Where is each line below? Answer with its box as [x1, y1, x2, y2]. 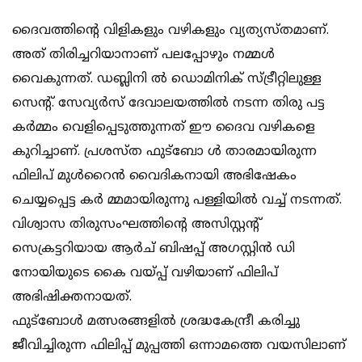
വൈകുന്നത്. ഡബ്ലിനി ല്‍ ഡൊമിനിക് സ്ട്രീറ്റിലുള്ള [12, 71, 322, 88]
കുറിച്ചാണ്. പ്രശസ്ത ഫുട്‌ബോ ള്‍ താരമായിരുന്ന [12, 144, 317, 161]
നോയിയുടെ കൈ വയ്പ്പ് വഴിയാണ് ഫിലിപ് [12, 265, 278, 282]
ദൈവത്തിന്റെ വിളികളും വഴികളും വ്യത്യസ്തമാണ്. [12, 23, 329, 40]
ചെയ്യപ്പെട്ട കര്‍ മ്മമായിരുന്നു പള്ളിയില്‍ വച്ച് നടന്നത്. [12, 192, 342, 209]
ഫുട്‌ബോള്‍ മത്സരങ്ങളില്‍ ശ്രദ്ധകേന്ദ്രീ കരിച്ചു [12, 314, 300, 330]
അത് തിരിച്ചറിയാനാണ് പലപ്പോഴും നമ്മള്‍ [12, 47, 275, 64]
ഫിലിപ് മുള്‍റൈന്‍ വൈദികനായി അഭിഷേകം [12, 168, 297, 185]
